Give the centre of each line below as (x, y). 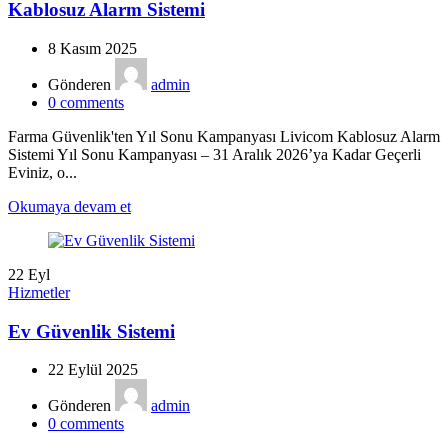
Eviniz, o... (42, 172)
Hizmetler (39, 292)
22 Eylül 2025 (93, 370)
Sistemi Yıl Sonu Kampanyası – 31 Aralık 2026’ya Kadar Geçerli (214, 154)
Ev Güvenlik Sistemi (91, 331)
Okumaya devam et (69, 206)
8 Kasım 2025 (92, 48)
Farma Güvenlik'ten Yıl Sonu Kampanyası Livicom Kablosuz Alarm (224, 136)
